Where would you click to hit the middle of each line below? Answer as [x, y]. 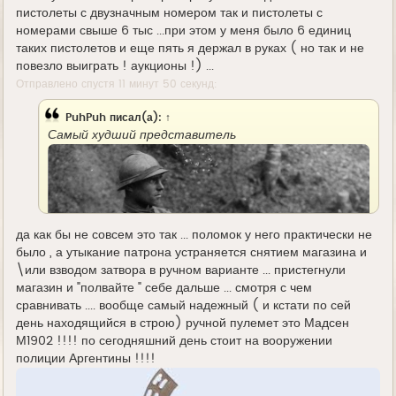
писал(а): [136, 118]
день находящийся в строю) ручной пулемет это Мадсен [183, 323]
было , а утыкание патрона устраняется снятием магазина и [192, 252]
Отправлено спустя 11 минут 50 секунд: [117, 84]
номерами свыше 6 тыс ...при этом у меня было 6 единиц [184, 31]
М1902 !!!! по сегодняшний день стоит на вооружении [175, 341]
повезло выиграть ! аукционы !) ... [115, 67]
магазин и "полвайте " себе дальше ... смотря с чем [164, 288]
